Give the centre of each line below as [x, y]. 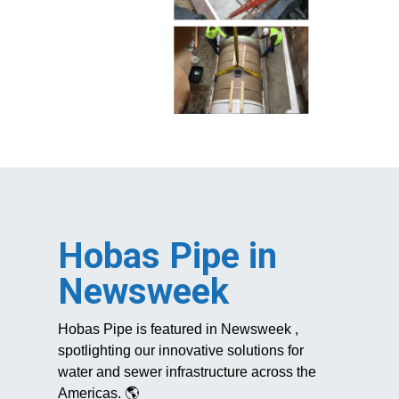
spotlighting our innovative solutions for [180, 350]
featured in [185, 329]
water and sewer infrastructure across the [187, 371]
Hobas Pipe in [167, 256]
